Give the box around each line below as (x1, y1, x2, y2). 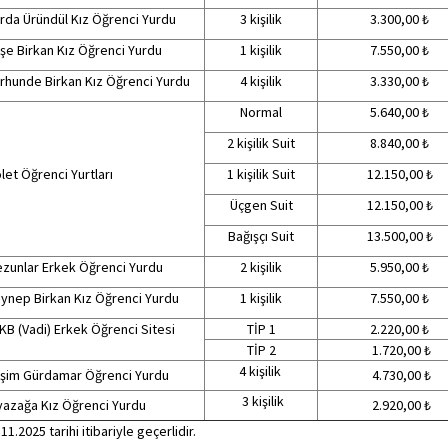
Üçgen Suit (229, 196, 293, 214)
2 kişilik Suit (227, 134, 295, 152)
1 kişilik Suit (227, 165, 295, 183)
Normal (240, 103, 282, 121)
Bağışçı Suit (228, 227, 294, 245)
